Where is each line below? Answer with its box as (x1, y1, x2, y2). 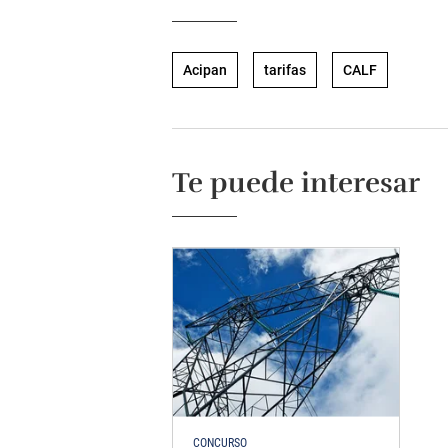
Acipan (183, 62, 227, 78)
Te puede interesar (172, 166, 420, 200)
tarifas (264, 62, 306, 78)
